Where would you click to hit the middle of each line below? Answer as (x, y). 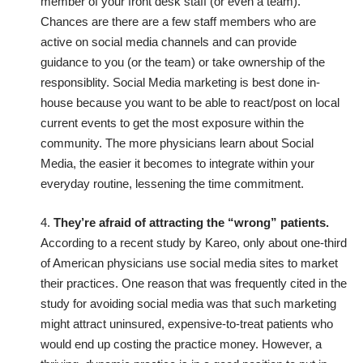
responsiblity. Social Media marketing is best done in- (180, 83)
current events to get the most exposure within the (172, 123)
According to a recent (98, 242)
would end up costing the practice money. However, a (181, 344)
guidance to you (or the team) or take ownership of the (183, 62)
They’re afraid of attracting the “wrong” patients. (190, 222)
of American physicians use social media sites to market (189, 263)
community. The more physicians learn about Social (177, 143)
